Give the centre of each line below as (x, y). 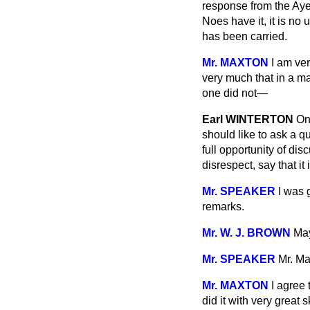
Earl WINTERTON (248, 119)
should (220, 135)
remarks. (223, 207)
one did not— (235, 93)
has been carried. (245, 36)
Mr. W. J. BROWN (246, 233)
